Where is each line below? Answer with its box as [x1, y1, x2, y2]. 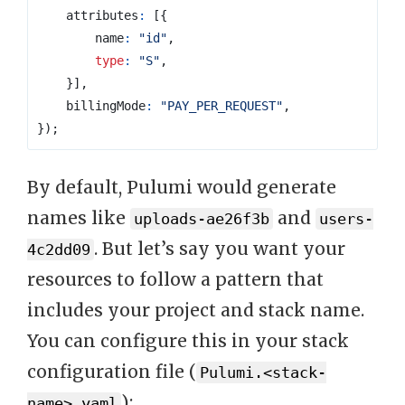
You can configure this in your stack [27, 330, 349, 353]
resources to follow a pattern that [27, 268, 324, 291]
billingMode [66, 98, 146, 113]
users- [319, 210, 373, 229]
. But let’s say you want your [94, 238, 345, 260]
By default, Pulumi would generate [27, 176, 336, 199]
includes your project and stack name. [27, 299, 364, 322]
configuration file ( [27, 361, 196, 383]
